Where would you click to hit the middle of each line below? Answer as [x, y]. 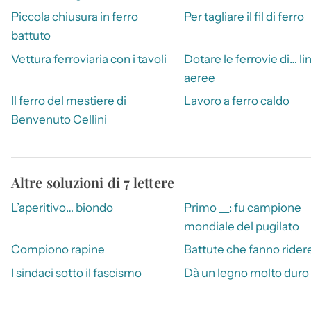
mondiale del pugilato [241, 226]
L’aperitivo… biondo [62, 207]
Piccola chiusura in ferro [75, 17]
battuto [31, 36]
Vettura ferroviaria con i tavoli [89, 59]
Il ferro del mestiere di [69, 100]
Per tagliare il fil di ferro [244, 17]
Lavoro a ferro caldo [236, 100]
